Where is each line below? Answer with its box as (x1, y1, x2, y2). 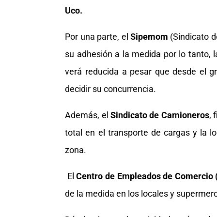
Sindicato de (110, 109, 159, 120)
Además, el (65, 109, 111, 120)
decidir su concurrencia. (65, 83, 156, 94)
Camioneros (161, 109, 209, 120)
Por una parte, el (65, 31, 130, 42)
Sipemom (130, 31, 168, 42)
